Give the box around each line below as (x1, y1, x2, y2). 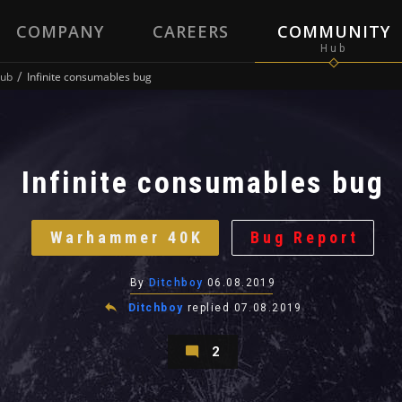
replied (187, 301, 234, 314)
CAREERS (152, 21, 229, 42)
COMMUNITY (276, 21, 390, 42)
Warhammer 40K (49, 228, 204, 247)
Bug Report (249, 228, 359, 247)
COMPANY (15, 21, 104, 42)
